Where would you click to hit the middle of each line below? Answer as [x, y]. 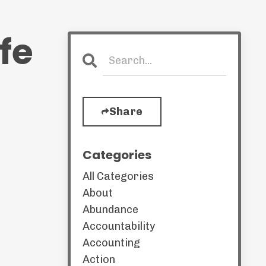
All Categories [118, 176]
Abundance [110, 210]
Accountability [118, 226]
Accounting [111, 243]
